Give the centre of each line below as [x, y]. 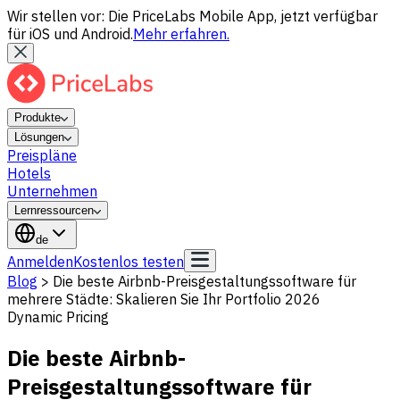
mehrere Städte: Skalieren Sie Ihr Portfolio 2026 [164, 299]
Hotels [29, 173]
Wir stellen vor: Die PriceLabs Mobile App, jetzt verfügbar [192, 16]
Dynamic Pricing [58, 317]
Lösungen [39, 137]
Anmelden [40, 262]
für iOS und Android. [70, 34]
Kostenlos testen [129, 262]
